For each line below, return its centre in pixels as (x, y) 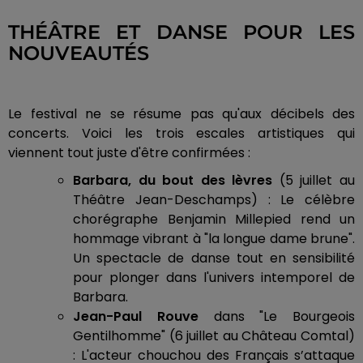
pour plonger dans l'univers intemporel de (214, 277)
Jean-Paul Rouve (136, 316)
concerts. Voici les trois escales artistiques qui (181, 133)
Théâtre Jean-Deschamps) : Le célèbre (214, 199)
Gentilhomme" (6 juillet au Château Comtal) (214, 335)
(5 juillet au (317, 180)
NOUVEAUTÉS (79, 53)
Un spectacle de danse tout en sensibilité (214, 258)
